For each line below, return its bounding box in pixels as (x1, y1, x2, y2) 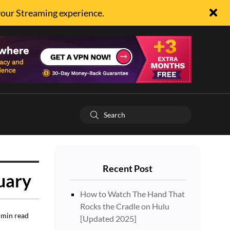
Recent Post (103, 163, 152, 174)
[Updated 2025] (80, 214, 137, 223)
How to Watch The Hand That (80, 189, 185, 199)
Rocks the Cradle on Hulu (80, 201, 169, 211)
